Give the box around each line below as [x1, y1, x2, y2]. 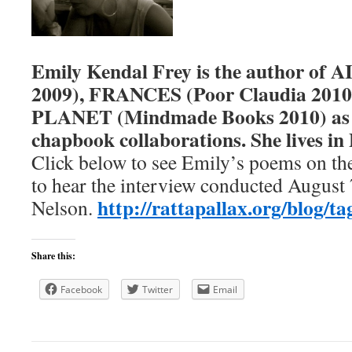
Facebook [60, 283, 102, 296]
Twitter [142, 283, 173, 296]
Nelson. [31, 194, 97, 221]
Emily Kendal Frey [31, 56, 192, 86]
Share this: [31, 249, 75, 262]
